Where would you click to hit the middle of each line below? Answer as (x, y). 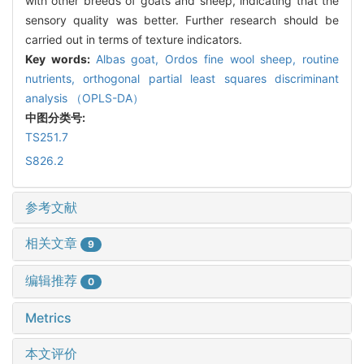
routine (321, 58)
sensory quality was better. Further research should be (182, 19)
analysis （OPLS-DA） (84, 97)
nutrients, (54, 78)
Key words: (61, 58)
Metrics (48, 317)
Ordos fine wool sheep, (234, 58)
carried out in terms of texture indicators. (134, 39)
